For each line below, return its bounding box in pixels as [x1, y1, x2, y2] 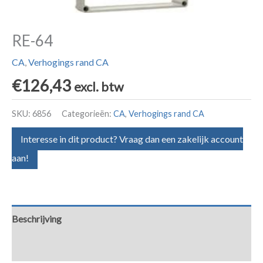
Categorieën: [62, 108, 113, 119]
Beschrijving [12, 213, 62, 225]
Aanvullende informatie [12, 241, 105, 253]
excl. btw [74, 79, 124, 95]
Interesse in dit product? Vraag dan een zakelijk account [21, 133, 243, 145]
